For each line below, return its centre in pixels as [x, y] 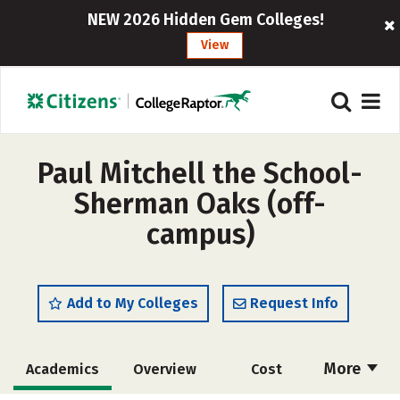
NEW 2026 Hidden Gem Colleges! [206, 20]
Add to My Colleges [133, 303]
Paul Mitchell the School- [200, 173]
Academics [62, 369]
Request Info [294, 303]
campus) [200, 234]
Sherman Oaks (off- [200, 204]
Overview [164, 369]
